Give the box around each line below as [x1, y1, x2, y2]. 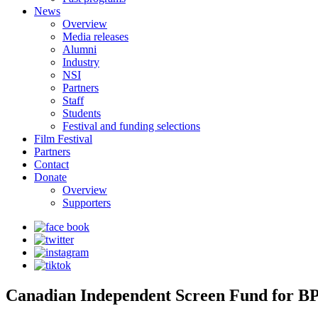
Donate [34, 171, 67, 183]
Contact [34, 158, 69, 170]
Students [62, 107, 101, 119]
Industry [62, 56, 99, 68]
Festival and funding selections [62, 120, 200, 132]
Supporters [62, 197, 111, 209]
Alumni [62, 43, 97, 55]
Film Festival [34, 133, 92, 145]
